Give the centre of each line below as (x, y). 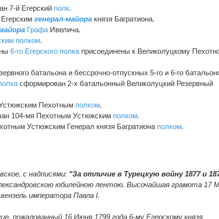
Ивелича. (65, 30)
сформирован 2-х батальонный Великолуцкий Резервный (116, 84)
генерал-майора (63, 19)
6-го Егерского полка (45, 51)
